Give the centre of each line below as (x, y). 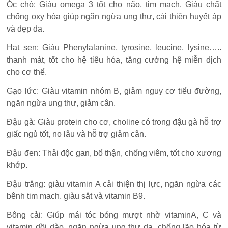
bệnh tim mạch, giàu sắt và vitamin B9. (76, 196)
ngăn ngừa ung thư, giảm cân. (61, 103)
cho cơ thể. (27, 72)
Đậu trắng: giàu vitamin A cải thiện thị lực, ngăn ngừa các (114, 184)
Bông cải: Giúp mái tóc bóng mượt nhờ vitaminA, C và (114, 215)
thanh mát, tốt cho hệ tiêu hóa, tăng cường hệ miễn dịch (114, 60)
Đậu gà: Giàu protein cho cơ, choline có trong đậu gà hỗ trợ (114, 122)
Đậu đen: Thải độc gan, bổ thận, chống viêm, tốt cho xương (114, 153)
